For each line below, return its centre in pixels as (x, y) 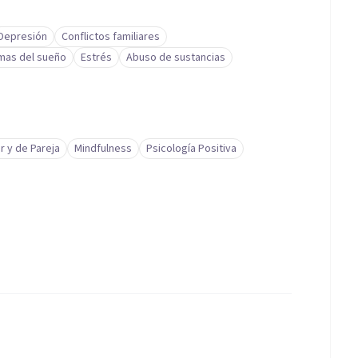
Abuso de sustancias (176, 58)
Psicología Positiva (191, 149)
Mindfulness (103, 149)
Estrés (96, 58)
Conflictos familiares (111, 37)
